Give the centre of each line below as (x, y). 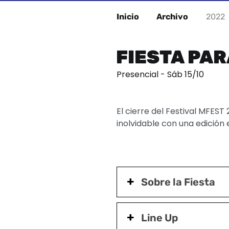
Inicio (128, 17)
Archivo (173, 17)
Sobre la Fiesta (178, 182)
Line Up (160, 218)
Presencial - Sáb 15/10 (160, 75)
